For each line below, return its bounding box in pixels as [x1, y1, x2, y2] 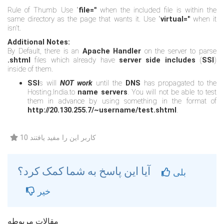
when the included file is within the [96, 5, 217, 14]
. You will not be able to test [127, 87, 217, 96]
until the [92, 78, 125, 87]
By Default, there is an [7, 46, 82, 55]
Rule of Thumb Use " [7, 5, 78, 14]
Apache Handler [82, 46, 141, 55]
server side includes [118, 55, 195, 64]
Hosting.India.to [27, 87, 78, 96]
